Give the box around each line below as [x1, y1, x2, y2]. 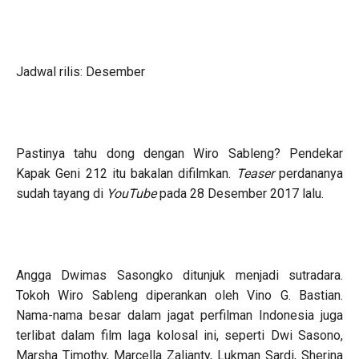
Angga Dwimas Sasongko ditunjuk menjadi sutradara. [16, 267, 343, 283]
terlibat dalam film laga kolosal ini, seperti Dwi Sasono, [16, 327, 343, 343]
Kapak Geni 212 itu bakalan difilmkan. [16, 165, 236, 181]
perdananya [279, 165, 344, 181]
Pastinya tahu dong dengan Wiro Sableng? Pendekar [16, 145, 343, 161]
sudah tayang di [16, 185, 107, 201]
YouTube [107, 185, 159, 201]
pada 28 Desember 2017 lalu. [159, 185, 324, 201]
